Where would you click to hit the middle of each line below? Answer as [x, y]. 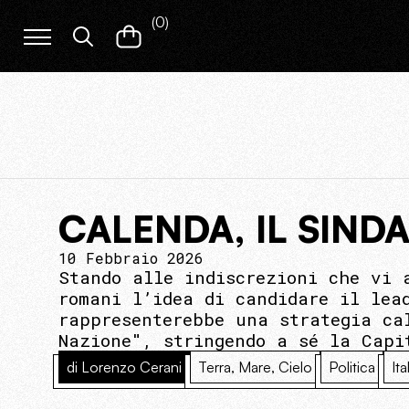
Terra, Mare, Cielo [255, 367]
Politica [352, 367]
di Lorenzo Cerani [124, 367]
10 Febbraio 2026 [131, 258]
